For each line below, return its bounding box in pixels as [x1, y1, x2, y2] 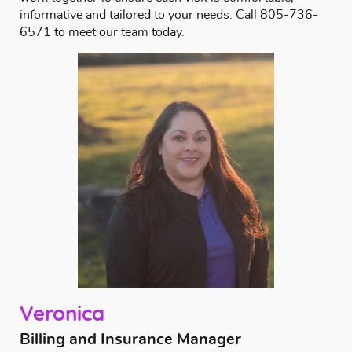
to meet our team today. [51, 26, 185, 38]
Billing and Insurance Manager [20, 332, 241, 347]
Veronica [20, 304, 104, 324]
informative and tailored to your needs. [20, 9, 236, 21]
